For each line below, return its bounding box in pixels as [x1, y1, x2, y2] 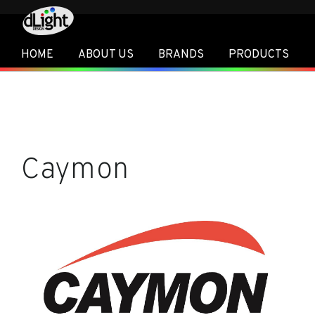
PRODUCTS [228, 48, 289, 62]
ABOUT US [77, 48, 134, 62]
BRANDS [157, 48, 204, 62]
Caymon [20, 152, 129, 189]
